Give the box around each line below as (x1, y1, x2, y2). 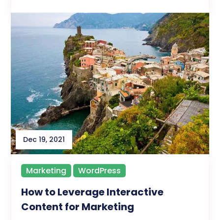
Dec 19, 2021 (23, 135, 65, 145)
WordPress (78, 165, 121, 177)
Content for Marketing (21, 200, 135, 214)
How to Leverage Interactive (21, 185, 164, 199)
